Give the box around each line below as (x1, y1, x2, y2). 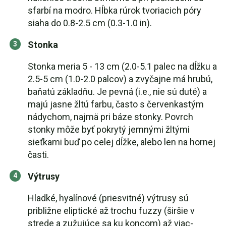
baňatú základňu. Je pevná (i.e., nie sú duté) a (28, 86, 207, 97)
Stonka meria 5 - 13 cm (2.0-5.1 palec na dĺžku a (28, 61, 217, 72)
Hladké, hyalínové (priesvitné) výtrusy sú (28, 193, 189, 203)
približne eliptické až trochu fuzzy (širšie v (28, 205, 195, 216)
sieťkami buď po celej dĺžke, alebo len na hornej (28, 137, 215, 147)
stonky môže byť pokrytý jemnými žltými (28, 124, 190, 135)
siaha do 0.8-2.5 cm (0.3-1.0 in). (28, 18, 152, 28)
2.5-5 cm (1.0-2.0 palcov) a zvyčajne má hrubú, (28, 74, 212, 84)
